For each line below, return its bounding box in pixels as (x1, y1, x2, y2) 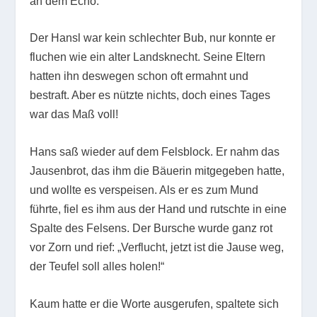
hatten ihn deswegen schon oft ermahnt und (30, 70, 249, 83)
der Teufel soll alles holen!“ (30, 260, 165, 273)
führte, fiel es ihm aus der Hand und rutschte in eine (30, 203, 287, 216)
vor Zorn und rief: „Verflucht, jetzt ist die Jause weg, (30, 241, 284, 254)
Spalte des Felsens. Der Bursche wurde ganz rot (30, 222, 273, 235)
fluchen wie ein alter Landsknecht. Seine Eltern (30, 51, 266, 64)
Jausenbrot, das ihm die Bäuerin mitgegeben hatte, (30, 165, 285, 178)
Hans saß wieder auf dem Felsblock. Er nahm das (30, 146, 280, 158)
